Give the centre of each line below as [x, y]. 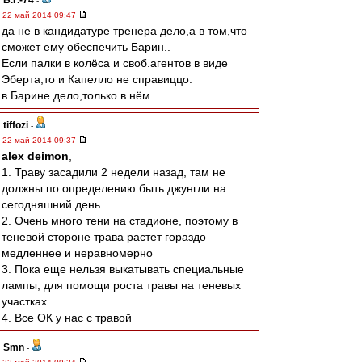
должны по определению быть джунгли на [114, 188]
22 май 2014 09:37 [40, 140]
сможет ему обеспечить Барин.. [86, 47]
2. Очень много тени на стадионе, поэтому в [120, 221]
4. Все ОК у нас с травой [67, 318]
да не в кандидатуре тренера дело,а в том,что [124, 31]
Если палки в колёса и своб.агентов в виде [115, 63]
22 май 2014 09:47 [40, 15]
